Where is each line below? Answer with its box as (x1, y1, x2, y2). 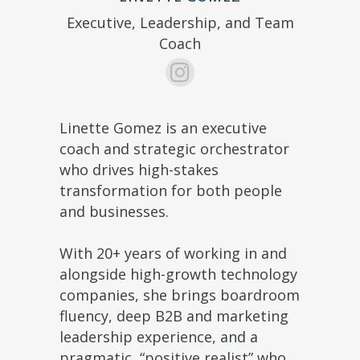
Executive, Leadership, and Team (66, 13, 294, 32)
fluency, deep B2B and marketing (59, 306, 288, 326)
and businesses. (59, 202, 169, 222)
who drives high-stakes (59, 160, 219, 180)
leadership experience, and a (59, 327, 258, 347)
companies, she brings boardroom (59, 285, 300, 305)
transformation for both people (59, 181, 282, 201)
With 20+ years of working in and (59, 243, 287, 264)
